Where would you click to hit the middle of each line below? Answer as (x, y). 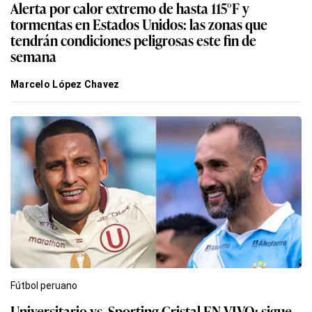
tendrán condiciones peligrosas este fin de (133, 39)
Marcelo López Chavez (65, 84)
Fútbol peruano (44, 285)
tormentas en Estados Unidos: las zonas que (139, 23)
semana (33, 55)
